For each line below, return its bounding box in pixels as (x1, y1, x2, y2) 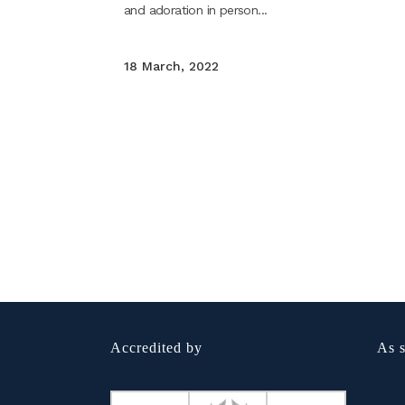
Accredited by (110, 339, 202, 355)
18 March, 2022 (124, 58, 219, 73)
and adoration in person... (124, 2, 268, 17)
